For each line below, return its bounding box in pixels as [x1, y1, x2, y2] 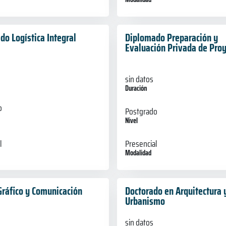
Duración [125, 82, 147, 94]
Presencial [125, 136, 157, 151]
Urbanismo [125, 192, 165, 209]
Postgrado [125, 104, 157, 119]
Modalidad [125, 147, 151, 158]
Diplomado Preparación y [125, 29, 218, 46]
